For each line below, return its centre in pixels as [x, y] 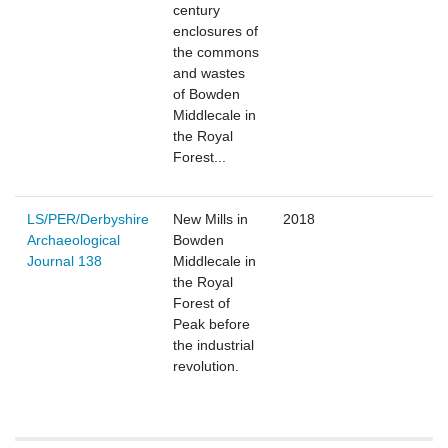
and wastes [209, 73]
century [196, 10]
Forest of [201, 303]
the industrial [213, 345]
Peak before [211, 324]
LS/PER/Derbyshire [88, 219]
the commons [216, 52]
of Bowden [206, 94]
